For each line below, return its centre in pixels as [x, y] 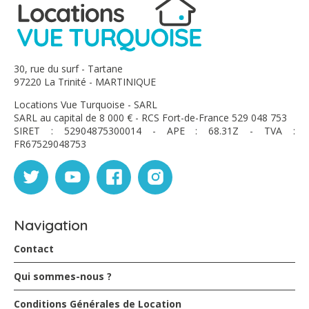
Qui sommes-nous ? [63, 276]
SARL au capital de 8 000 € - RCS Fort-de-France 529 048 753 [150, 117]
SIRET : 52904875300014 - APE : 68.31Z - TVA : [154, 130]
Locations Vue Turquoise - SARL [86, 104]
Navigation [51, 225]
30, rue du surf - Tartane [68, 68]
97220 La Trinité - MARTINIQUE [85, 81]
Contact [34, 248]
